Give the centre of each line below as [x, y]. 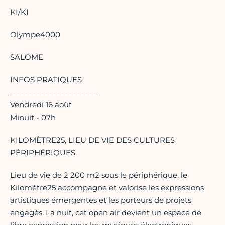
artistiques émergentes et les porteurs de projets [101, 200]
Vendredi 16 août [41, 105]
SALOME [27, 57]
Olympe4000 [35, 35]
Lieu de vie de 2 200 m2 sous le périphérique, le [99, 175]
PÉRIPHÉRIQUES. [43, 153]
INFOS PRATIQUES [46, 80]
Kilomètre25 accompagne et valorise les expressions [107, 188]
